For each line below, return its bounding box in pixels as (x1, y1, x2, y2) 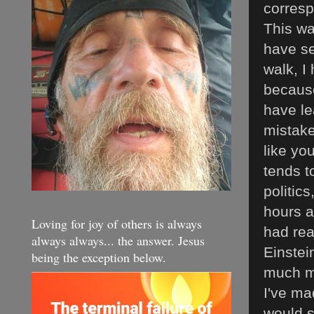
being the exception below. (32, 248, 166, 266)
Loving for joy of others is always (32, 214, 202, 232)
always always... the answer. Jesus (32, 231, 205, 249)
